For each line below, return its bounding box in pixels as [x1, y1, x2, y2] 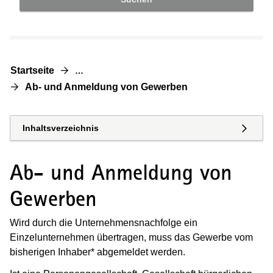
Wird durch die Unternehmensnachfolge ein [10, 217, 197, 228]
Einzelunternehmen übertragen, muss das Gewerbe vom [10, 232, 253, 243]
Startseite [10, 65, 54, 76]
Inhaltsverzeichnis [23, 123, 99, 133]
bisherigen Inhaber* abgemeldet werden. [10, 246, 185, 257]
